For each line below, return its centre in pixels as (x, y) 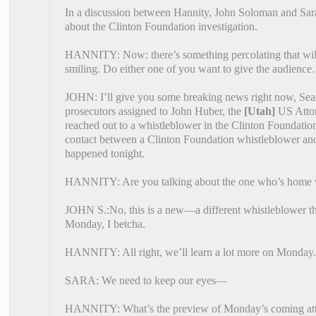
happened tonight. (105, 153)
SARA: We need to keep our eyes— (146, 280)
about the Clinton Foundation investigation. (161, 26)
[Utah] (260, 111)
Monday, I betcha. (105, 224)
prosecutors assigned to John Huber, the (154, 111)
